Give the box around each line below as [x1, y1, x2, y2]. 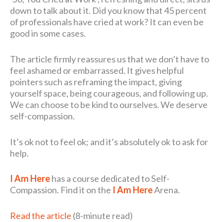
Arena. [153, 184, 180, 196]
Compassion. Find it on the [10, 184, 112, 196]
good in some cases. [10, 27, 86, 39]
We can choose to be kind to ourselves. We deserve [10, 99, 208, 110]
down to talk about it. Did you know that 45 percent [10, 4, 207, 16]
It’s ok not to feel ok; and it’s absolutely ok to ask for [10, 136, 208, 147]
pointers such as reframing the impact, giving [10, 76, 182, 87]
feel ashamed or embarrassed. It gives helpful [10, 64, 184, 76]
